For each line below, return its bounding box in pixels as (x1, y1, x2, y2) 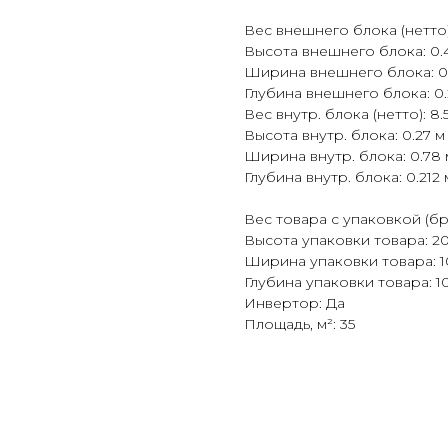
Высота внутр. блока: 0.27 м (244, 126, 445, 145)
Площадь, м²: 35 (244, 315, 355, 334)
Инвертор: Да (244, 294, 345, 313)
